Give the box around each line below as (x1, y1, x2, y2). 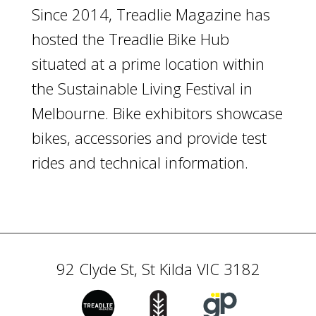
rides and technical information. (31, 151, 248, 173)
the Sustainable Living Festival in (31, 77, 253, 99)
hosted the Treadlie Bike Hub (31, 28, 229, 49)
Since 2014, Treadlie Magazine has (31, 3, 270, 25)
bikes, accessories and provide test (31, 126, 267, 148)
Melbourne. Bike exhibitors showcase (31, 102, 283, 123)
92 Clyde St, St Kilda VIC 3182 (56, 257, 260, 279)
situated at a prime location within (31, 52, 265, 74)
